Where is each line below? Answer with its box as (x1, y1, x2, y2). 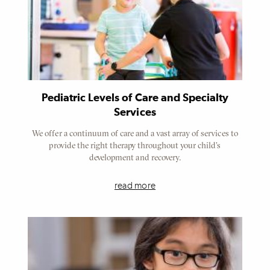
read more (114, 180, 156, 190)
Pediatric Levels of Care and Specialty (41, 92, 229, 104)
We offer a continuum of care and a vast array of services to (32, 127, 238, 139)
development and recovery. (89, 151, 181, 163)
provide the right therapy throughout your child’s (49, 139, 221, 151)
